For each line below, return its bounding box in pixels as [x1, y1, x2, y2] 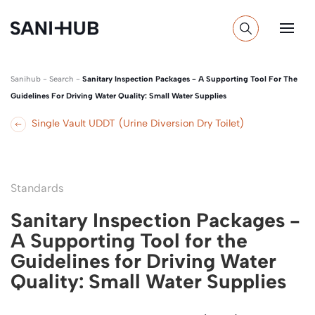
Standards [11, 181, 64, 195]
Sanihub [11, 75, 41, 84]
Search [49, 75, 74, 84]
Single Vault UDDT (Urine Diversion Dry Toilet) [32, 117, 245, 129]
